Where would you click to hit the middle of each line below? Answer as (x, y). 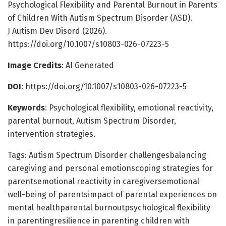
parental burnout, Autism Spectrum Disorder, (92, 121)
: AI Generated (88, 65)
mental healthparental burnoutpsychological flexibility (109, 207)
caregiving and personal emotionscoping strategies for (110, 168)
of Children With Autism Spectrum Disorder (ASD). (100, 18)
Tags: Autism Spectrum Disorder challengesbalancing (107, 155)
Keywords (26, 107)
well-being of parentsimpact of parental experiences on (112, 194)
